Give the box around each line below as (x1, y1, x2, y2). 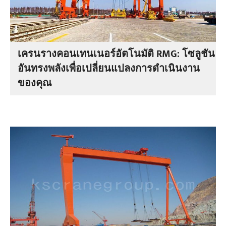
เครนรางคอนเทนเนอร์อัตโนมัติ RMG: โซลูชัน (18, 45, 215, 63)
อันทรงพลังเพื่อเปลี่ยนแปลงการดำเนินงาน (18, 60, 200, 77)
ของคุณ (18, 75, 52, 92)
